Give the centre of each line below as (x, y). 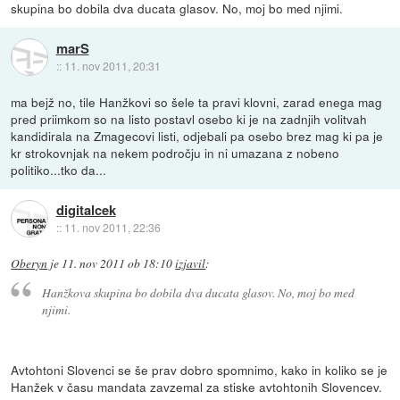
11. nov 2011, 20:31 (112, 66)
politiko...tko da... (59, 169)
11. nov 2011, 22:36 (112, 228)
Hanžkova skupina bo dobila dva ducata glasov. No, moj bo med (198, 293)
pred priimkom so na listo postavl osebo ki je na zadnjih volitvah (189, 118)
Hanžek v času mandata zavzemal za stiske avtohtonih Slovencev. (197, 387)
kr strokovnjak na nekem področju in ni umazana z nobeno (175, 152)
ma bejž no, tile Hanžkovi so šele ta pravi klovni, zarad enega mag (197, 101)
